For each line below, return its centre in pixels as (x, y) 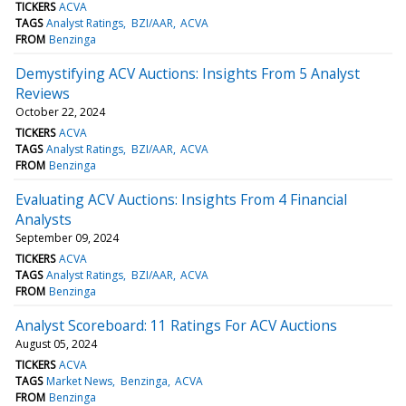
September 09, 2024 (67, 237)
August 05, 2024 (56, 343)
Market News (80, 381)
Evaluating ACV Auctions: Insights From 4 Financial (181, 199)
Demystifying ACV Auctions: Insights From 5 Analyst (188, 73)
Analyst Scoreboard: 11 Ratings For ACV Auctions (176, 325)
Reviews (43, 93)
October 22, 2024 (60, 111)
